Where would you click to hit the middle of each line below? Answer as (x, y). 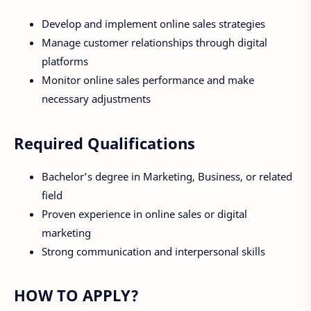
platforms (65, 61)
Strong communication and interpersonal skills (153, 251)
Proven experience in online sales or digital (144, 213)
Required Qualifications (104, 143)
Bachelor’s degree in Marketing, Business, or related (167, 176)
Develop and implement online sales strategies (153, 24)
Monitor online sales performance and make (148, 80)
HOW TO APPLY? (76, 296)
